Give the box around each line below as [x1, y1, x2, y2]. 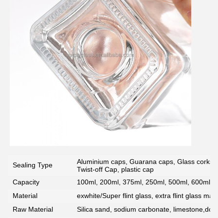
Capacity [13, 178, 39, 186]
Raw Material [13, 205, 53, 214]
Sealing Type [13, 161, 53, 169]
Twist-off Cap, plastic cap [77, 165, 154, 174]
